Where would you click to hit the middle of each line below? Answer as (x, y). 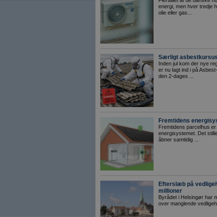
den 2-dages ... (176, 76)
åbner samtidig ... (178, 139)
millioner (170, 191)
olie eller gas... (175, 13)
